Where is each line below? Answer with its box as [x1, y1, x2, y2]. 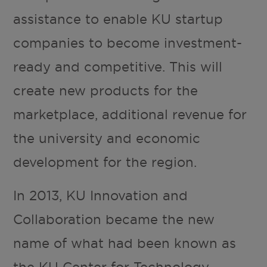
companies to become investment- [13, 35, 243, 52]
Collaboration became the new [13, 211, 215, 228]
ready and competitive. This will [13, 58, 223, 76]
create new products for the [13, 82, 198, 100]
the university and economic [13, 130, 201, 147]
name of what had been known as [13, 235, 237, 252]
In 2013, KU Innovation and [13, 187, 188, 204]
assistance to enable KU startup [13, 11, 223, 28]
